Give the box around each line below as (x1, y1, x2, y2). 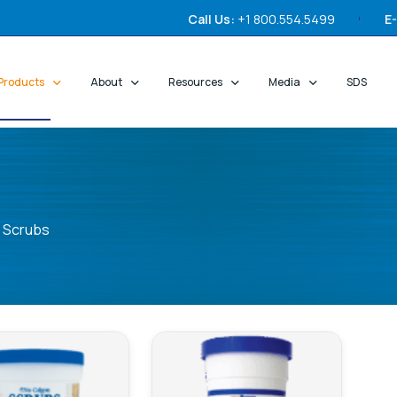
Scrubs (3, 220, 50, 240)
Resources (168, 74, 222, 90)
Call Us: (188, 10, 235, 27)
